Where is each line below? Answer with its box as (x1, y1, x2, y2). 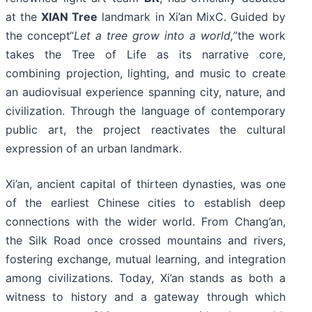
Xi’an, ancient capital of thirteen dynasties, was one (6, 177, 286, 192)
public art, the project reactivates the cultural (6, 123, 286, 137)
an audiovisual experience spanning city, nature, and (6, 85, 286, 100)
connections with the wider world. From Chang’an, (6, 214, 286, 229)
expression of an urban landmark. (6, 141, 182, 156)
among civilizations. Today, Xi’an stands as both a (6, 271, 286, 286)
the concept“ (6, 29, 74, 43)
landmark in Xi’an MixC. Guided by (97, 10, 286, 24)
